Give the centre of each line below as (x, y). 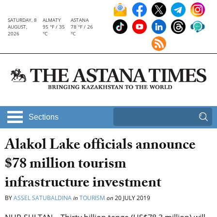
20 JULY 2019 (132, 198)
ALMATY (52, 20)
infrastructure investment (83, 185)
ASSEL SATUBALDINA (43, 198)
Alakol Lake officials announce (100, 147)
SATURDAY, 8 (22, 20)
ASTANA (79, 20)
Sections (44, 117)
